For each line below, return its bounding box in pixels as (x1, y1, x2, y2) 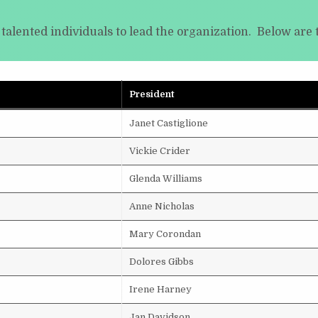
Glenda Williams (129, 173, 202, 184)
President (129, 89, 175, 99)
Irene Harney (129, 284, 192, 295)
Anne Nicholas (129, 201, 194, 212)
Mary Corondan (129, 229, 201, 239)
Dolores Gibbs (129, 256, 194, 267)
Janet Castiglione (129, 118, 208, 128)
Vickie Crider (129, 146, 190, 156)
